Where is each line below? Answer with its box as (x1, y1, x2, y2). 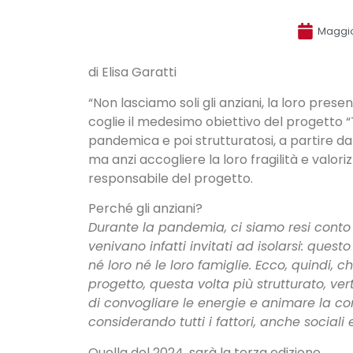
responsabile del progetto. (88, 169, 253, 188)
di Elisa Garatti (88, 63, 176, 82)
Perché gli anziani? (88, 199, 203, 218)
